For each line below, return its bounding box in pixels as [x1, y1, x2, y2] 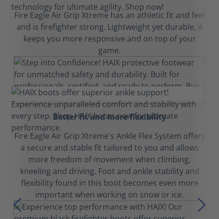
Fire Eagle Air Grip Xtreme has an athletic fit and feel [14, 10, 205, 21]
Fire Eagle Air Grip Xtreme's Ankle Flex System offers [14, 131, 205, 141]
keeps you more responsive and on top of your [23, 33, 196, 44]
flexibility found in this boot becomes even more [21, 177, 198, 188]
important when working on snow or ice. [35, 189, 184, 200]
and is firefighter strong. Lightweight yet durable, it [16, 22, 203, 32]
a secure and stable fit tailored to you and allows [20, 142, 199, 153]
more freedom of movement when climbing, [28, 154, 191, 165]
